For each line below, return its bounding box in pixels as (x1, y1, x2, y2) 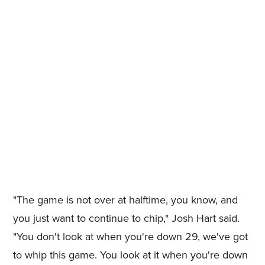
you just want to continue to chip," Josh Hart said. (13, 212, 240, 225)
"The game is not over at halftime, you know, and (13, 193, 238, 207)
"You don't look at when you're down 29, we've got (13, 230, 248, 244)
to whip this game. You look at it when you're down (13, 248, 248, 262)
